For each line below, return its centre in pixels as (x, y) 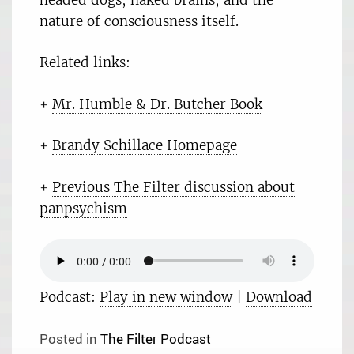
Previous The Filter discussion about (173, 187)
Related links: (85, 63)
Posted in (70, 338)
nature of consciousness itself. (139, 21)
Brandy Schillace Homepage (145, 146)
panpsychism (83, 208)
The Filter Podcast (156, 338)
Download (279, 298)
